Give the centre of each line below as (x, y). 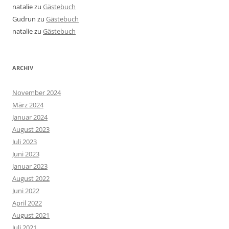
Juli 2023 (25, 142)
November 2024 (37, 93)
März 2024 (28, 105)
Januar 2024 (30, 117)
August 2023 (31, 129)
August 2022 (31, 178)
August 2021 (31, 215)
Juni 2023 (26, 154)
